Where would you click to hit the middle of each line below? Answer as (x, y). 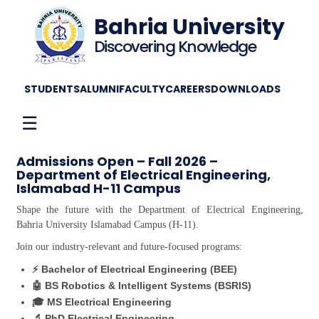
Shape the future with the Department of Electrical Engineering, (159, 210)
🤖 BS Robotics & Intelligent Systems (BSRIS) (141, 286)
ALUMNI (99, 89)
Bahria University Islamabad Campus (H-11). (107, 225)
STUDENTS (52, 89)
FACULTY (142, 89)
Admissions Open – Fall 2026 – (117, 161)
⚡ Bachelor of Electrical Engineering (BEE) (134, 269)
